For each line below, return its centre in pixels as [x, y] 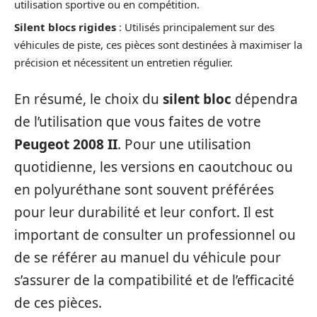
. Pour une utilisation [184, 144]
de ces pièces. [58, 302]
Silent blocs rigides [65, 27]
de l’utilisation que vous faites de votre [138, 121]
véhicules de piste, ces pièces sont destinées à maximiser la [158, 45]
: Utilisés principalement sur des [195, 27]
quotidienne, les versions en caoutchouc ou [154, 167]
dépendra [265, 99]
